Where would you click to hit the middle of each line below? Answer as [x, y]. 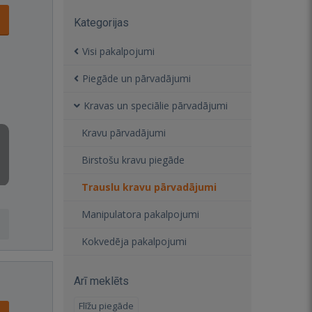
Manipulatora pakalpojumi [140, 214]
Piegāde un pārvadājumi [136, 78]
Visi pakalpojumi [118, 51]
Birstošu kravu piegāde [133, 160]
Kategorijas [101, 23]
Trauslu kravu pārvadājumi [149, 187]
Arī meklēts [101, 281]
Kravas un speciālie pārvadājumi [156, 106]
